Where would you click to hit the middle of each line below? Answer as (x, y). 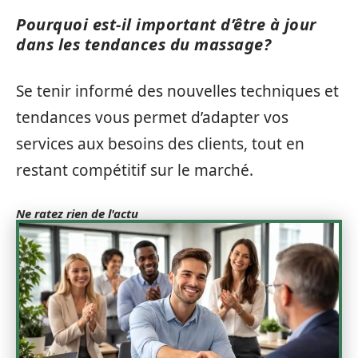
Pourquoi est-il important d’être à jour (166, 24)
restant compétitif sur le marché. (135, 171)
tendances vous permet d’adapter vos (152, 118)
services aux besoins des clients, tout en (160, 144)
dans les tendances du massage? (143, 44)
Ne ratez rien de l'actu (77, 214)
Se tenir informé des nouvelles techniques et (177, 91)
